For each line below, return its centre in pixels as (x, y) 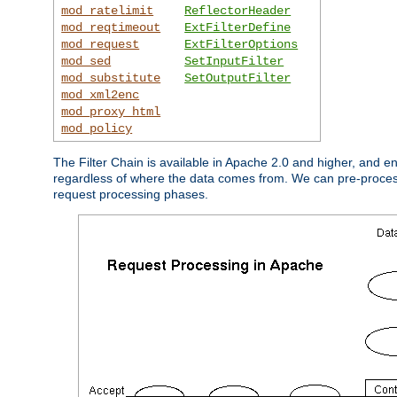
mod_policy (97, 128)
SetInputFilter (234, 61)
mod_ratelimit (108, 10)
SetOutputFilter (238, 78)
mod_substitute (111, 78)
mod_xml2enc (101, 94)
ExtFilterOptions (241, 44)
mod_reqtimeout (111, 27)
